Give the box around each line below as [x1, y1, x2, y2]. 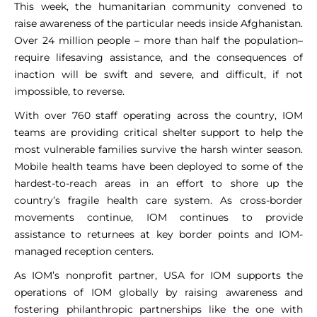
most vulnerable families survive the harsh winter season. [14, 143, 303, 156]
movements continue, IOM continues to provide [14, 211, 303, 224]
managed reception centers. [14, 245, 156, 258]
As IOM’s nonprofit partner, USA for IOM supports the [14, 269, 303, 282]
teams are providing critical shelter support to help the [14, 126, 303, 139]
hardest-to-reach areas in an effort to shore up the [14, 177, 303, 190]
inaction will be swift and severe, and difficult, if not [14, 68, 303, 81]
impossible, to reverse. [14, 85, 125, 98]
